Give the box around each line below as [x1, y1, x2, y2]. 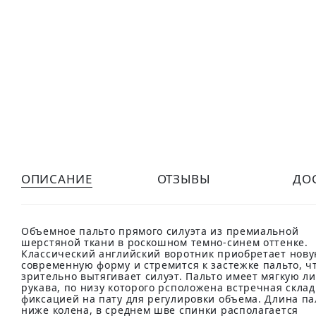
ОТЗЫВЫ [157, 171, 211, 187]
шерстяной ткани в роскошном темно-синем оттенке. [21, 236, 308, 249]
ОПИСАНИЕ [21, 171, 92, 187]
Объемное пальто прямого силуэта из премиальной [21, 224, 299, 238]
